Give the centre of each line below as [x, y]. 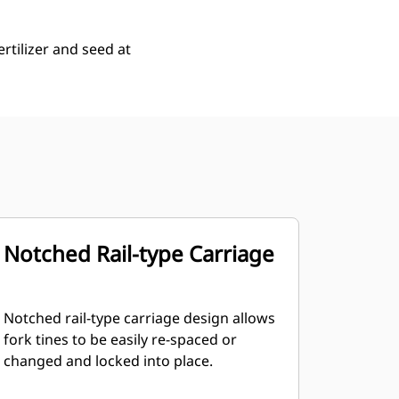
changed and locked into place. [108, 361]
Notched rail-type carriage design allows [139, 318]
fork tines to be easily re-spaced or [120, 339]
